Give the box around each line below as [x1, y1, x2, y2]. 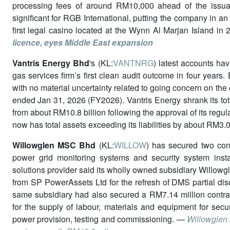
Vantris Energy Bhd [12, 56, 90, 69]
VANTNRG [112, 56, 154, 69]
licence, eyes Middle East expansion [12, 36, 153, 48]
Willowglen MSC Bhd [12, 139, 99, 151]
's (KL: [89, 56, 113, 69]
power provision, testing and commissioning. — [12, 213, 185, 225]
